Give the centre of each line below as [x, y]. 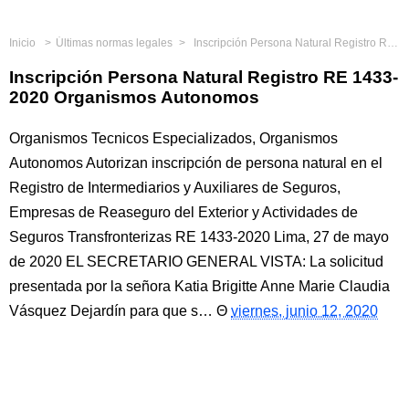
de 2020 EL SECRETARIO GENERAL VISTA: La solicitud [196, 262]
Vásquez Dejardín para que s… [111, 311]
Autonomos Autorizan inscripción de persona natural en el [196, 163]
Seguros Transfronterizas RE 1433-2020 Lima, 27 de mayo [199, 237]
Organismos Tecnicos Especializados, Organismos [173, 138]
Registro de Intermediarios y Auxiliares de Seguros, [175, 188]
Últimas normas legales [114, 43]
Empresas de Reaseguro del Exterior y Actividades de [184, 212]
